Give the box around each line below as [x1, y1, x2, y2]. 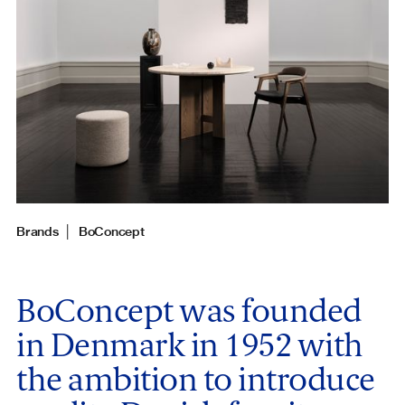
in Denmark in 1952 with [16, 325, 363, 365]
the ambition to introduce [16, 360, 375, 400]
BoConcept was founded [16, 291, 362, 331]
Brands [16, 223, 59, 240]
